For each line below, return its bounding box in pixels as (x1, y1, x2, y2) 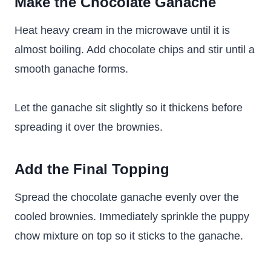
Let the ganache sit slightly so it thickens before (15, 102, 243, 114)
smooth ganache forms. (15, 63, 128, 76)
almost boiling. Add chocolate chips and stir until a (15, 44, 255, 56)
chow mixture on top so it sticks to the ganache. (15, 230, 243, 243)
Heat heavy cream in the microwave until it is (15, 24, 230, 37)
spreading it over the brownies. (15, 121, 163, 134)
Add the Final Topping (15, 161, 169, 178)
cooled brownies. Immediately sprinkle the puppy (15, 211, 249, 223)
